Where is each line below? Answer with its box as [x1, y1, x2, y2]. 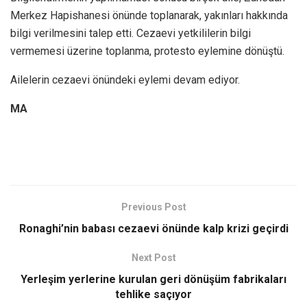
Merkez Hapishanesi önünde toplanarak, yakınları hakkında [10, 8, 288, 22]
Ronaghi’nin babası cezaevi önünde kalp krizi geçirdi [19, 221, 288, 235]
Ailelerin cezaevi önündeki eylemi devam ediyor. [10, 73, 240, 86]
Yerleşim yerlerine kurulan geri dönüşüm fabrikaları [21, 272, 286, 286]
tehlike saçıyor [115, 287, 192, 301]
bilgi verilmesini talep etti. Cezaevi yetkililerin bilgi [10, 26, 251, 40]
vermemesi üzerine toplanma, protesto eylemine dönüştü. [10, 44, 284, 58]
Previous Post [121, 201, 186, 212]
